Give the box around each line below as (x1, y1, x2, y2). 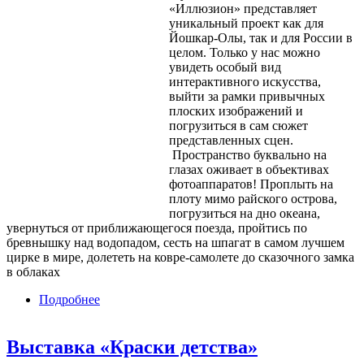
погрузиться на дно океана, (169, 206, 320, 221)
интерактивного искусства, (169, 75, 321, 89)
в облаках (6, 265, 60, 279)
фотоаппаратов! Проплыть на (169, 177, 333, 192)
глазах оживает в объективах (169, 162, 329, 177)
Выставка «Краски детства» (6, 336, 258, 358)
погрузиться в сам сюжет (169, 119, 308, 133)
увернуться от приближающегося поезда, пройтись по (6, 221, 307, 236)
